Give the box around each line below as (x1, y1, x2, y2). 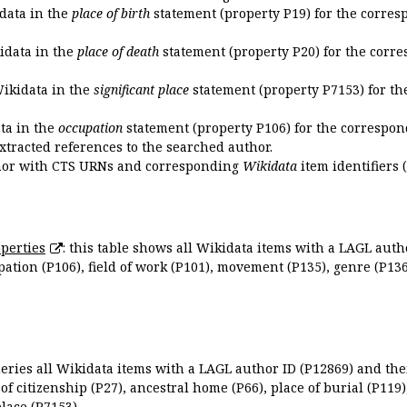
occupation (58, 118, 123, 136)
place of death (77, 42, 159, 60)
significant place (94, 80, 189, 98)
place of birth (72, 4, 150, 22)
